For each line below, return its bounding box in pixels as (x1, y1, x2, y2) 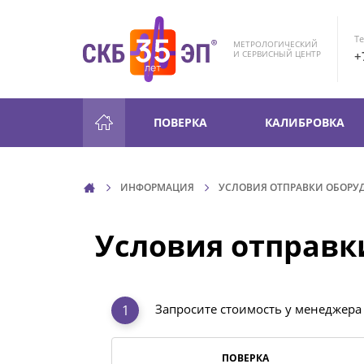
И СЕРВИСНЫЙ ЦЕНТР (233, 48, 321, 60)
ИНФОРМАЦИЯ (120, 180, 194, 194)
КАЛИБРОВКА (265, 114, 344, 130)
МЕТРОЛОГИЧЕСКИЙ (233, 38, 318, 50)
